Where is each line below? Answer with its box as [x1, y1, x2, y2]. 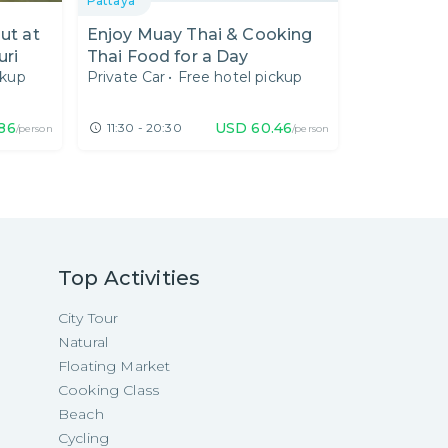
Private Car [86, 68, 166, 87]
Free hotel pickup [177, 68, 303, 87]
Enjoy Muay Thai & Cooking [86, 25, 313, 45]
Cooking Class [58, 381, 159, 399]
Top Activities [58, 266, 201, 290]
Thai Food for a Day [86, 47, 249, 67]
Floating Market [58, 357, 171, 375]
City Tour [58, 309, 119, 327]
